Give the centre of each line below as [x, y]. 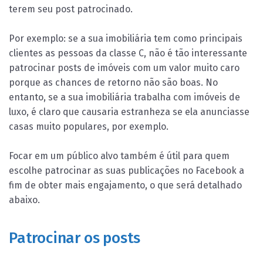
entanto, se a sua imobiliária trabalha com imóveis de [124, 97]
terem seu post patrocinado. [71, 9]
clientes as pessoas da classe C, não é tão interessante [128, 53]
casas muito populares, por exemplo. [89, 127]
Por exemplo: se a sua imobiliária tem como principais [126, 39]
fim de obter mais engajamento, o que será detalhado [125, 186]
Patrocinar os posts [75, 238]
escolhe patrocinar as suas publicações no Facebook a [127, 171]
